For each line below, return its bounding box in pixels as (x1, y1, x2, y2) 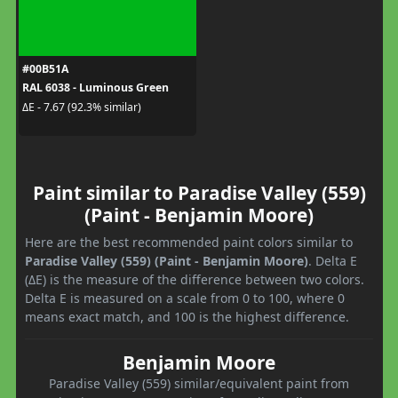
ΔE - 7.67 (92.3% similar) (21, 99, 141, 115)
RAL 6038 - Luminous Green (21, 80, 169, 96)
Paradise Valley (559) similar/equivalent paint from (49, 375, 349, 393)
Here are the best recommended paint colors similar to (25, 234, 353, 251)
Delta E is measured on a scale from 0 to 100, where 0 (25, 290, 345, 307)
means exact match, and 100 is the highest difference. (25, 308, 349, 326)
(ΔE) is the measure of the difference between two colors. (25, 271, 364, 289)
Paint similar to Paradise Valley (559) (32, 180, 366, 206)
